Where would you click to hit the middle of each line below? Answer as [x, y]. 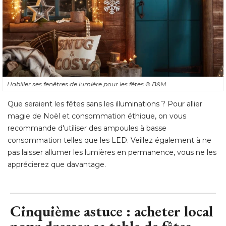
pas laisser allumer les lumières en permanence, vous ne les [112, 153]
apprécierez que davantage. [57, 165]
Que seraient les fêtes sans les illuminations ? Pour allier [105, 104]
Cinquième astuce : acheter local [111, 211]
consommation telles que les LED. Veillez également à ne [109, 140]
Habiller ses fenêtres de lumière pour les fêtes [76, 84]
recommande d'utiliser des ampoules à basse [87, 128]
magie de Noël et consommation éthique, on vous [97, 116]
